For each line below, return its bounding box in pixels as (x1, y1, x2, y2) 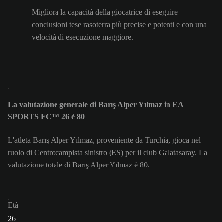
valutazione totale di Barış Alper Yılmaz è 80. (8, 160, 150, 169)
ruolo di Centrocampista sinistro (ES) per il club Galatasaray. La (8, 148, 207, 157)
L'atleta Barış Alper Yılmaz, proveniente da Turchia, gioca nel (8, 135, 201, 144)
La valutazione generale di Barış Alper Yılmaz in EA (8, 100, 183, 109)
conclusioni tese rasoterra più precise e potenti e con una (32, 20, 207, 29)
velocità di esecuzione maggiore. (32, 33, 133, 42)
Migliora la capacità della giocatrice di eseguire (32, 8, 178, 17)
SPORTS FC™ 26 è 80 (8, 112, 85, 121)
